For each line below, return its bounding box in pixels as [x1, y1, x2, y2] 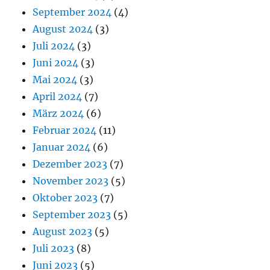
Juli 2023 [33, 242, 75, 254]
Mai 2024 [33, 73, 78, 86]
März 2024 [33, 107, 84, 119]
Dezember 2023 [33, 157, 108, 170]
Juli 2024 [33, 39, 75, 52]
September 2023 [33, 208, 111, 221]
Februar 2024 [33, 124, 97, 136]
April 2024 [33, 90, 83, 102]
